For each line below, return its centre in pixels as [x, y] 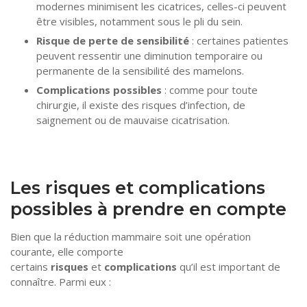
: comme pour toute [209, 89]
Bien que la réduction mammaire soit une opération [131, 237]
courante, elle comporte [67, 252]
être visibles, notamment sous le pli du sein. [139, 21]
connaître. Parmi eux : [61, 282]
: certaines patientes [238, 40]
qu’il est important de [229, 267]
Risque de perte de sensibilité [112, 40]
